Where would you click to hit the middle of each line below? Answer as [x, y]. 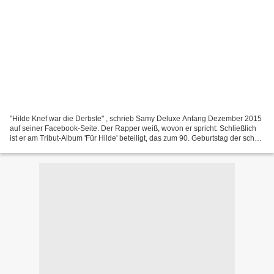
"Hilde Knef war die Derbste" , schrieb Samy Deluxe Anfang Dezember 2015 [136, 118]
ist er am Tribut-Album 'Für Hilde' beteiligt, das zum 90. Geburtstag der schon [136, 138]
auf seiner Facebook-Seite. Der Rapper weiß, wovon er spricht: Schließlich [133, 128]
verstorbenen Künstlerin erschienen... [72, 148]
